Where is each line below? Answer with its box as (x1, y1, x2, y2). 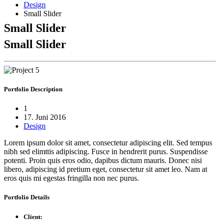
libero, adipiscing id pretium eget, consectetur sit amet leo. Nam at (4, 165, 207, 174)
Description (30, 85, 62, 93)
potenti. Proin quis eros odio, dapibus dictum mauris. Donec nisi (4, 156, 202, 165)
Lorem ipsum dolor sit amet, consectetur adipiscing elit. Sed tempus (4, 138, 212, 147)
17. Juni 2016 (24, 113, 66, 122)
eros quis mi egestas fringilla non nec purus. (4, 174, 139, 183)
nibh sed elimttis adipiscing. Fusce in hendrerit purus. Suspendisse (4, 147, 208, 156)
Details (30, 193, 50, 201)
